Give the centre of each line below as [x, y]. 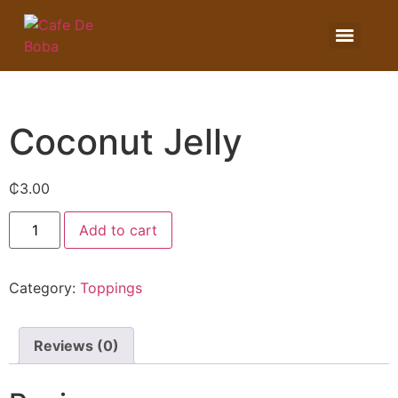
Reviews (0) [76, 346]
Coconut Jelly [126, 142]
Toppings [111, 288]
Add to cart [119, 231]
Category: [44, 288]
